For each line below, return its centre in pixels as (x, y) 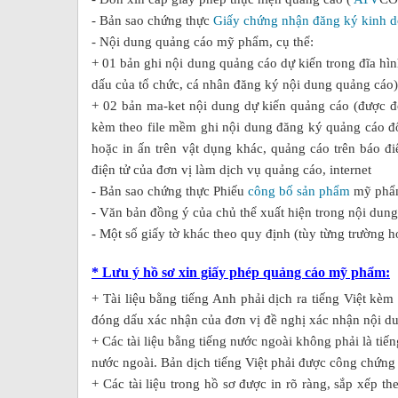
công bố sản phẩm (299, 191)
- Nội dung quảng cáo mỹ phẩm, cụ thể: (203, 41)
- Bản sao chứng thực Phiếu (170, 191)
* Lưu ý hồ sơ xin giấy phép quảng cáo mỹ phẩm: (241, 272)
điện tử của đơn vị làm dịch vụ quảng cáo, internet (231, 169)
